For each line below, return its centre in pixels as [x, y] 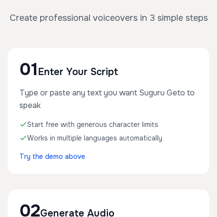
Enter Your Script [78, 72]
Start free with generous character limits [93, 124]
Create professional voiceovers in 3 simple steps [108, 18]
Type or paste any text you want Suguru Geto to [107, 93]
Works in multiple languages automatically [95, 138]
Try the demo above [52, 156]
